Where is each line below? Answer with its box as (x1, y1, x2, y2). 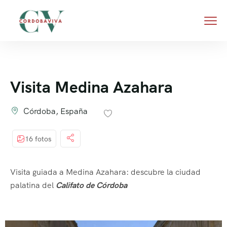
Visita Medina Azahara (10, 77, 173, 98)
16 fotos (25, 134, 52, 143)
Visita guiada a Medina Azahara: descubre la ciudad (10, 167, 201, 177)
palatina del (10, 180, 56, 191)
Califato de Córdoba (56, 180, 127, 191)
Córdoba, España (23, 106, 88, 117)
